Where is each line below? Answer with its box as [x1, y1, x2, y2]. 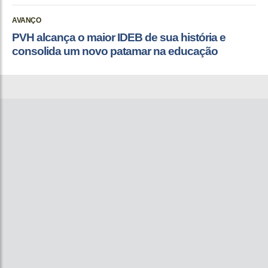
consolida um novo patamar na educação [12, 45, 218, 58]
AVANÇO [12, 16, 41, 25]
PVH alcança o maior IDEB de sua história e [12, 31, 226, 44]
